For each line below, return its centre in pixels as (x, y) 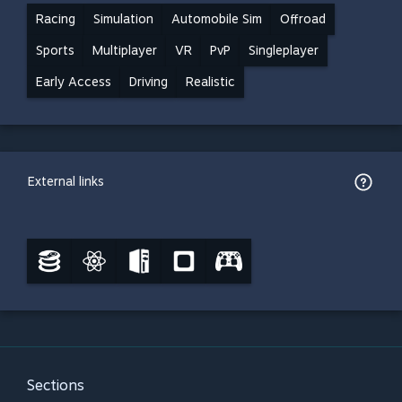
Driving (149, 82)
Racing (56, 19)
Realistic (210, 82)
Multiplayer (125, 50)
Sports (55, 50)
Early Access (74, 82)
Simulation (123, 19)
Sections (56, 385)
